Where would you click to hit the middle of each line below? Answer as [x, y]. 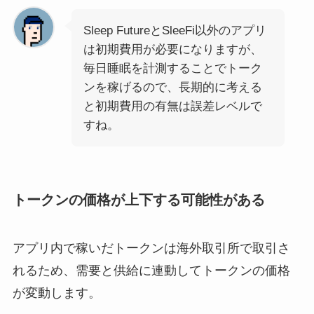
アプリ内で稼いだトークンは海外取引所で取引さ [151, 248]
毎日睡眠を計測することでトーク [172, 68]
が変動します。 [56, 293]
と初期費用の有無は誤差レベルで [172, 106]
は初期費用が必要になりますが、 [172, 49]
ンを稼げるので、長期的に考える [172, 87]
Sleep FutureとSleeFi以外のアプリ [175, 30]
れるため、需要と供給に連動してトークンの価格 [151, 271]
